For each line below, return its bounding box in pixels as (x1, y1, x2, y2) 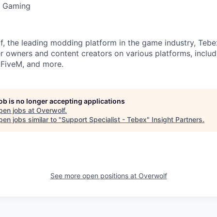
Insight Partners (152, 115, 202, 124)
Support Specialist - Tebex (62, 115, 147, 124)
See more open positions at (50, 171, 139, 180)
